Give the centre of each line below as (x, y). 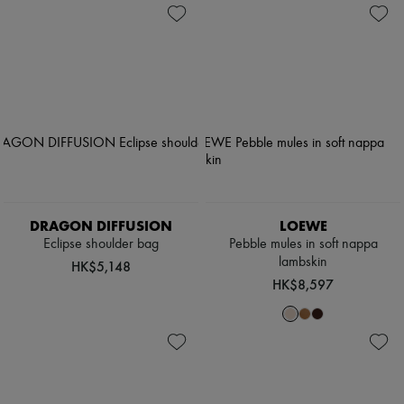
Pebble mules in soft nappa (303, 245)
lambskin (303, 263)
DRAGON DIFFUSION (101, 226)
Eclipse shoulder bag (101, 245)
